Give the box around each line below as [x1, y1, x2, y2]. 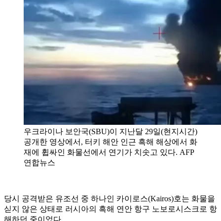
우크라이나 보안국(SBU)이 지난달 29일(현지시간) [24, 127, 197, 136]
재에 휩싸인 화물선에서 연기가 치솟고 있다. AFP [24, 147, 194, 156]
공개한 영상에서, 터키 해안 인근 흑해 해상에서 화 [24, 137, 197, 146]
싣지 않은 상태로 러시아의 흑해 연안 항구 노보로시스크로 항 [4, 204, 217, 213]
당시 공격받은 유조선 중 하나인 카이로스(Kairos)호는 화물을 [4, 194, 215, 203]
